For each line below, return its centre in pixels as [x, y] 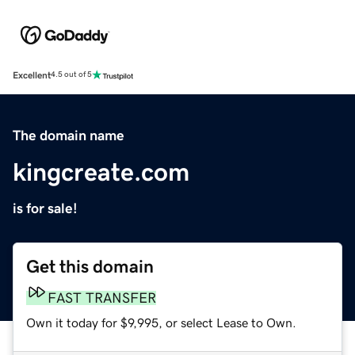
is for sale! [45, 208]
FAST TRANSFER [102, 298]
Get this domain [90, 266]
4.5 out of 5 [71, 75]
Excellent [32, 75]
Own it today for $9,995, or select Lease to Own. [161, 322]
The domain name [69, 135]
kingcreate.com [101, 172]
